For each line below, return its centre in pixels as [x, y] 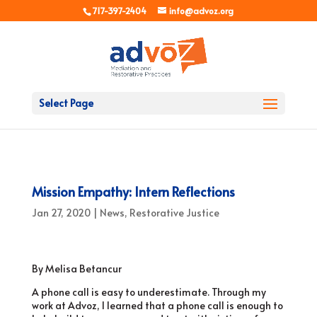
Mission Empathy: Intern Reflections [133, 191]
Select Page [66, 103]
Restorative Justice [174, 213]
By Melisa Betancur [76, 269]
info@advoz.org [202, 11]
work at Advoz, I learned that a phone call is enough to [157, 305]
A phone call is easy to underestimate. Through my [149, 292]
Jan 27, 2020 [61, 213]
